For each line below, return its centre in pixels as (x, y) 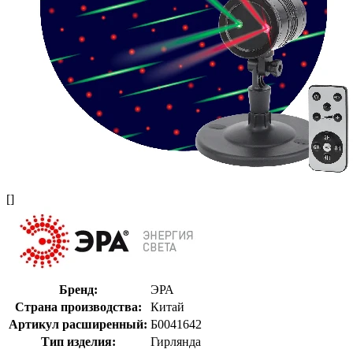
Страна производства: (78, 307)
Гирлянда (176, 341)
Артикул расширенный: (78, 324)
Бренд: (78, 289)
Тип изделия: (78, 341)
